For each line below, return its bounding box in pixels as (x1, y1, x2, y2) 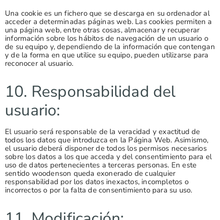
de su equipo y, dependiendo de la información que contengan (5, 41, 215, 52)
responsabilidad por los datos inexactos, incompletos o (5, 176, 189, 187)
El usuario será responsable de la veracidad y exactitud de (5, 126, 200, 137)
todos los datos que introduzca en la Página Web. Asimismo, (5, 135, 209, 145)
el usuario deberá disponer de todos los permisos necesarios (5, 143, 207, 153)
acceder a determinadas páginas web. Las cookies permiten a (5, 16, 212, 27)
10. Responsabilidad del (5, 81, 176, 102)
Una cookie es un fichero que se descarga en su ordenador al (5, 8, 210, 18)
